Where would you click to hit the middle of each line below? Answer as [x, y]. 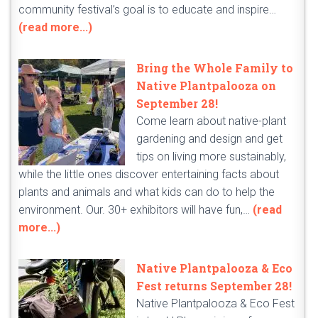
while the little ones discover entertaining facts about [149, 175]
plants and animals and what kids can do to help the [147, 192]
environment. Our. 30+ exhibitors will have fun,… [136, 210]
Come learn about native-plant [211, 121]
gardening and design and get [209, 139]
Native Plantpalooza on [206, 86]
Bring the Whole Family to [215, 68]
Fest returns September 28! [214, 286]
